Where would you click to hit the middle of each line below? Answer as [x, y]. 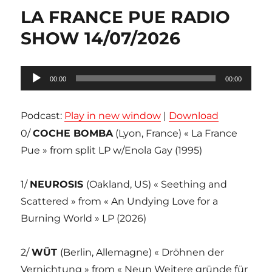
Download [194, 116]
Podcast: [43, 116]
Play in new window [113, 116]
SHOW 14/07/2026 [101, 39]
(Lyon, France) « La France [175, 134]
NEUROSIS [58, 185]
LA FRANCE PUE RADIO [126, 17]
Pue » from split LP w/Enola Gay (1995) [112, 151]
